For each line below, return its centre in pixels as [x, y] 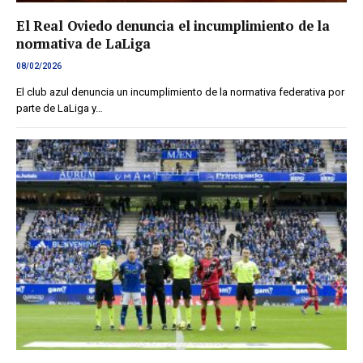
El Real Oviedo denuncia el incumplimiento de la [173, 26]
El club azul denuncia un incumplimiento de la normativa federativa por [180, 92]
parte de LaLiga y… [60, 109]
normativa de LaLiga [83, 44]
